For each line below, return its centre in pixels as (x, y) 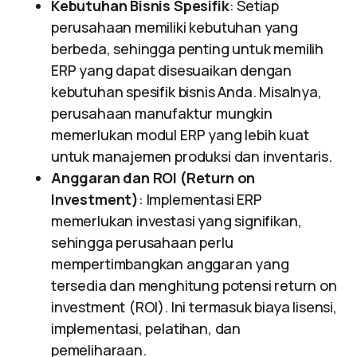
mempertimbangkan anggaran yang (170, 264)
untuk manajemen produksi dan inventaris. (192, 156)
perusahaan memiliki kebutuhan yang (175, 27)
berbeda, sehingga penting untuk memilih (187, 49)
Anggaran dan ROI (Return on (153, 178)
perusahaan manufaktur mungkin (162, 113)
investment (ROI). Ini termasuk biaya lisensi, (194, 307)
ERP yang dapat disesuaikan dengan (172, 70)
